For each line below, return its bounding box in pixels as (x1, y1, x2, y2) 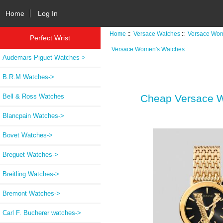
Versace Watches (133, 30, 181, 37)
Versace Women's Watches (111, 45, 185, 52)
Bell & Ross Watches (2, 92, 64, 100)
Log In (38, 9, 58, 17)
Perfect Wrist (30, 33, 71, 42)
